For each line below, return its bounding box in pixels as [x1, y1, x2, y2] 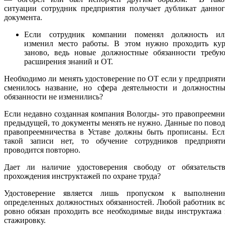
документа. [4, 13, 42, 22]
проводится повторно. [4, 145, 80, 154]
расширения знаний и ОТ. [24, 57, 113, 66]
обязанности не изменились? [4, 92, 103, 101]
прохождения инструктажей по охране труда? [4, 171, 161, 180]
